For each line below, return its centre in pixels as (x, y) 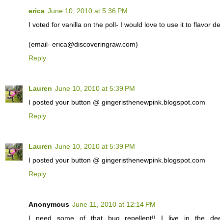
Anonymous (49, 205)
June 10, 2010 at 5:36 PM (88, 11)
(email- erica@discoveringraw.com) (83, 44)
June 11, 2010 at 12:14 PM (114, 205)
